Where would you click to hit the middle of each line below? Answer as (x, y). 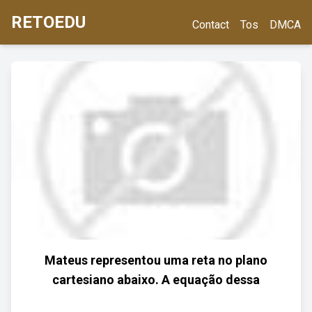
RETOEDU (48, 22)
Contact (211, 25)
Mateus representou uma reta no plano (156, 260)
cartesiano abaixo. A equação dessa (156, 280)
